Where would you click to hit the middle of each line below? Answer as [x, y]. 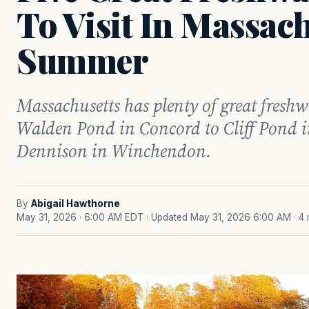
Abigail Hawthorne [76, 203]
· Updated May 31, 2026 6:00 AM [219, 217]
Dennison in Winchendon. [114, 151]
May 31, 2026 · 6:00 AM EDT [80, 217]
